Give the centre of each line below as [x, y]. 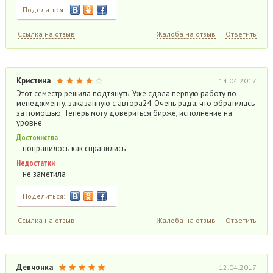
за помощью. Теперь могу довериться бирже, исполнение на [124, 113]
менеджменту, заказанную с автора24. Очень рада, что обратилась [135, 103]
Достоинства [37, 137]
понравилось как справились [74, 148]
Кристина [33, 81]
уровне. [30, 123]
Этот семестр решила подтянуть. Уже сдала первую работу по [126, 94]
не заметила [44, 174]
